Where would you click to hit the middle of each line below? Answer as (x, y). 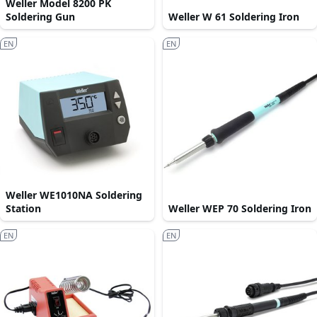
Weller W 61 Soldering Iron (234, 17)
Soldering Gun (40, 17)
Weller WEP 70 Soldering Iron (240, 209)
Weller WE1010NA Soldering (74, 195)
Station (23, 209)
